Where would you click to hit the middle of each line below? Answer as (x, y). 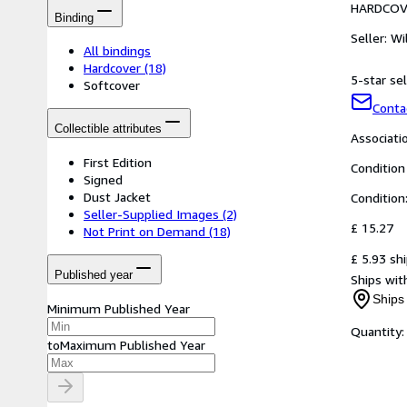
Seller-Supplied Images (151, 213)
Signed (103, 179)
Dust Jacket (117, 196)
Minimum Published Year (119, 308)
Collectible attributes (108, 129)
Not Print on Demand (144, 231)
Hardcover (112, 68)
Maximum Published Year (133, 344)
